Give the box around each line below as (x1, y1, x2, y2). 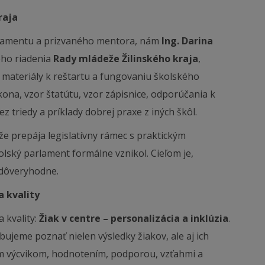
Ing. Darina (161, 34, 213, 47)
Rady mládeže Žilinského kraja (53, 52, 198, 65)
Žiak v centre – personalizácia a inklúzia (39, 212, 228, 225)
